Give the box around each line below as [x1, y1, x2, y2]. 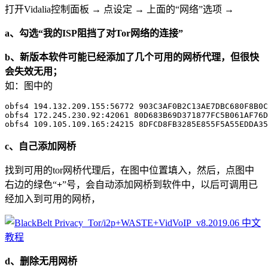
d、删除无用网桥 [5, 255, 77, 266]
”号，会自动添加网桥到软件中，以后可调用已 [62, 179, 258, 190]
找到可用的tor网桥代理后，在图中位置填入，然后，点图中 [5, 165, 254, 175]
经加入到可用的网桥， [5, 193, 100, 204]
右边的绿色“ [5, 179, 57, 190]
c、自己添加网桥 [5, 141, 76, 151]
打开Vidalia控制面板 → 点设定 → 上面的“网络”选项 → [5, 4, 234, 14]
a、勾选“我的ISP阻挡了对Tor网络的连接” [5, 28, 183, 38]
